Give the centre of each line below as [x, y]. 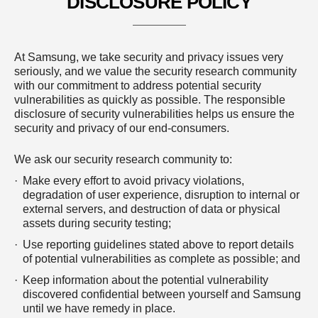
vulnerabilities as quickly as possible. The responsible [150, 100]
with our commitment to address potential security [138, 86]
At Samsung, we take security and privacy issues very [149, 57]
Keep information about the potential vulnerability [146, 280]
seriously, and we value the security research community [155, 72]
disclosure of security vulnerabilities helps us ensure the [154, 114]
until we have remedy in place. [99, 309]
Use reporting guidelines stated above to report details [158, 245]
